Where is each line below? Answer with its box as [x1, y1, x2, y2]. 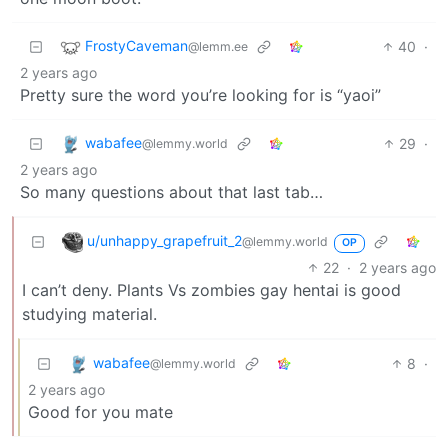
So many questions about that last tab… [20, 182, 323, 203]
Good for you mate [28, 402, 173, 423]
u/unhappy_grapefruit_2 [87, 232, 242, 250]
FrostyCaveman [85, 37, 188, 55]
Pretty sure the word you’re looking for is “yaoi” [20, 85, 381, 106]
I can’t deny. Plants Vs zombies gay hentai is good [22, 280, 401, 301]
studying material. [22, 304, 157, 325]
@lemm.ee [188, 39, 248, 55]
